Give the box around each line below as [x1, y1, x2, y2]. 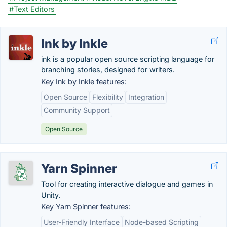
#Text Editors [9, 5, 55, 13]
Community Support [44, 106, 110, 115]
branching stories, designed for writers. [41, 65, 175, 74]
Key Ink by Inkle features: [41, 77, 127, 86]
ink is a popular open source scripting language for [41, 55, 214, 63]
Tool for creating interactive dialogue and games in [41, 180, 213, 188]
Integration [128, 93, 164, 101]
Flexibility [92, 93, 123, 101]
